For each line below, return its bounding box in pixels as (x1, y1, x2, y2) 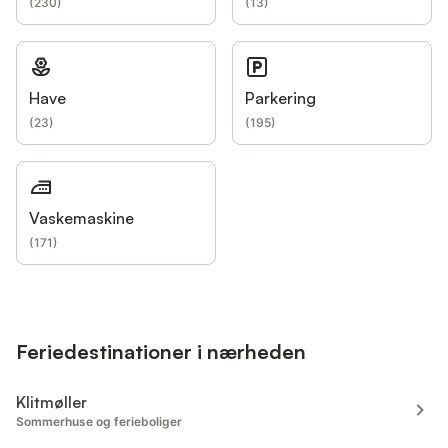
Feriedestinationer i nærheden (16, 338, 306, 364)
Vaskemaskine (29, 208, 134, 229)
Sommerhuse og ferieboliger (16, 413, 182, 429)
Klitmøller (16, 391, 87, 412)
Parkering (245, 88, 316, 109)
